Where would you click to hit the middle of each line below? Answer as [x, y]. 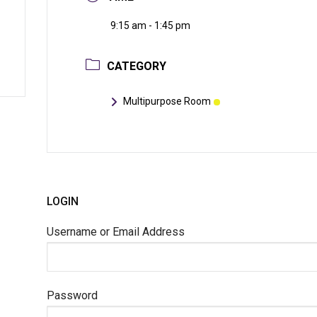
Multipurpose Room [167, 102]
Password [72, 295]
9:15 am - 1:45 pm [150, 26]
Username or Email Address [115, 232]
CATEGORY [136, 67]
